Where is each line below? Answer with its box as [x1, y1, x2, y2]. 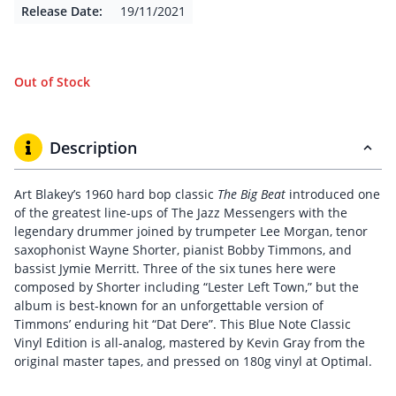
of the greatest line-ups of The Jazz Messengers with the [14, 204, 347, 221]
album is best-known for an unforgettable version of [14, 297, 324, 314]
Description [49, 137, 137, 158]
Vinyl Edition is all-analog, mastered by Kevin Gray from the [14, 334, 365, 351]
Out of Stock [14, 73, 90, 90]
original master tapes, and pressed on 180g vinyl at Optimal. [14, 353, 372, 369]
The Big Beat [217, 186, 286, 202]
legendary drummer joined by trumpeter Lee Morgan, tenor [14, 223, 368, 240]
